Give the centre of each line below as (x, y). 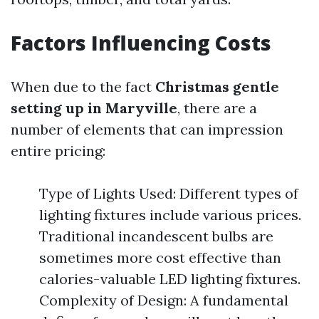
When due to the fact (83, 87)
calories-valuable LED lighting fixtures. (170, 279)
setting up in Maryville (94, 108)
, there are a (217, 108)
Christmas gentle (217, 87)
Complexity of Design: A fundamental (164, 300)
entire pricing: (58, 151)
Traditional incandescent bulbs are (156, 236)
